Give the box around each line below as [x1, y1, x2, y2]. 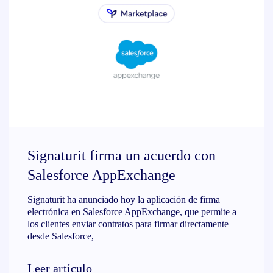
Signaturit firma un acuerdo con [27, 147, 216, 163]
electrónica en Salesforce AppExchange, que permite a [27, 207, 236, 217]
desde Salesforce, [27, 231, 94, 241]
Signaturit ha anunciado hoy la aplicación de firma [27, 194, 220, 205]
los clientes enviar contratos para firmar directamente [27, 219, 229, 229]
